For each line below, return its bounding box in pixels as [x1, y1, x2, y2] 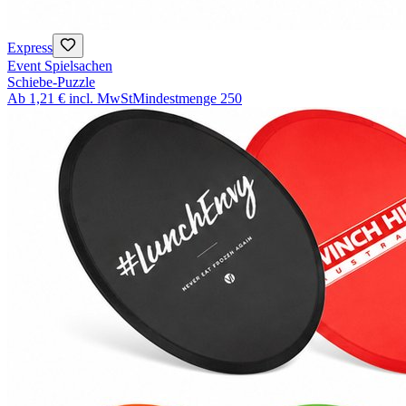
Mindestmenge [132, 91, 217, 107]
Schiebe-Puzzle [7, 74, 95, 91]
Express [7, 40, 53, 56]
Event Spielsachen [7, 58, 112, 74]
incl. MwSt [69, 91, 132, 107]
